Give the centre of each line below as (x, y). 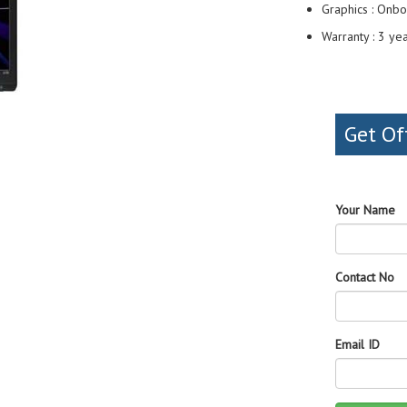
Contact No (365, 277)
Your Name (365, 210)
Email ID (357, 344)
